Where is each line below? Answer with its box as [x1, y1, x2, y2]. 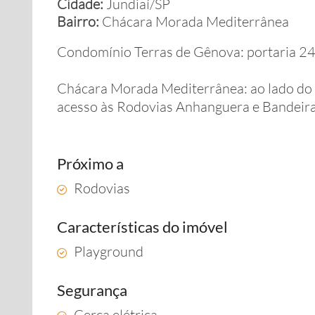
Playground [74, 243, 143, 260]
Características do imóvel [57, 217, 228, 236]
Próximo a [57, 154, 124, 173]
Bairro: [57, 13, 102, 30]
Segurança [57, 281, 127, 300]
